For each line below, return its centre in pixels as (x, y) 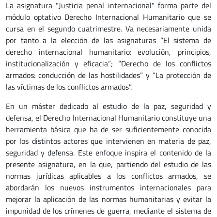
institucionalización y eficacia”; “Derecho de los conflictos (108, 63)
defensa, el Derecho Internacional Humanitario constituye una (108, 118)
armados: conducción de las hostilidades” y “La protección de (108, 75)
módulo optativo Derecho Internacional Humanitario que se (108, 17)
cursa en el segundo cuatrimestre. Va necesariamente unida (108, 29)
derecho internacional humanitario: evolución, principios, (108, 52)
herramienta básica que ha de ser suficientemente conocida (108, 129)
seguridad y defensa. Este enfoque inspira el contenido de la (108, 153)
